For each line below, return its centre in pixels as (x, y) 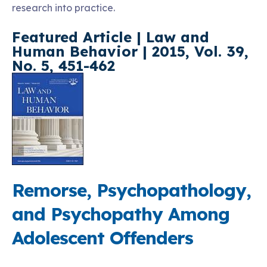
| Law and (173, 37)
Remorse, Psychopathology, (131, 190)
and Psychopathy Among (121, 214)
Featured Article (74, 37)
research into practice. (63, 8)
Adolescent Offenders (103, 238)
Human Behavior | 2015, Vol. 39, (130, 51)
